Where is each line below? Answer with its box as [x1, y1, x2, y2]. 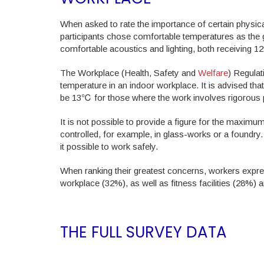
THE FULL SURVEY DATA [60, 221, 227, 243]
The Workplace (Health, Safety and [60, 67, 198, 78]
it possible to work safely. [60, 141, 158, 151]
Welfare [198, 67, 228, 78]
